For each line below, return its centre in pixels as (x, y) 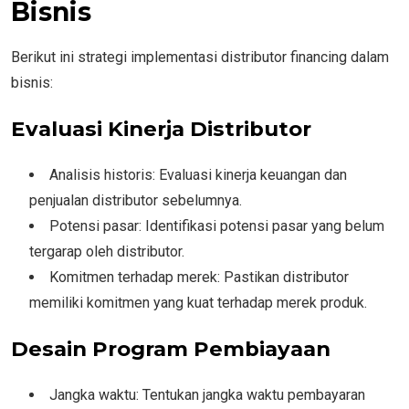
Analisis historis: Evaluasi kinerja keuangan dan (198, 174)
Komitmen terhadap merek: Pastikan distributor (199, 277)
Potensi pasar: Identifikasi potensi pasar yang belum (217, 225)
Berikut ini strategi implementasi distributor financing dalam (200, 57)
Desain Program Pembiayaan (171, 348)
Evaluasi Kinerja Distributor (161, 128)
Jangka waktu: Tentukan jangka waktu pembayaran (207, 394)
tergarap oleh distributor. (107, 251)
